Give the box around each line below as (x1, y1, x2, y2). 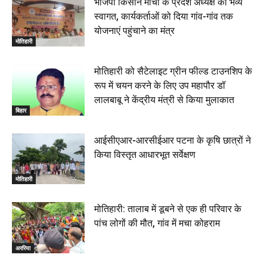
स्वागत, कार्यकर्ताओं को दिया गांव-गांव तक (94, 11, 234, 23)
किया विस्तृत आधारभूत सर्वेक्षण (94, 148, 196, 160)
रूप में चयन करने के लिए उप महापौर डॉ (94, 79, 226, 91)
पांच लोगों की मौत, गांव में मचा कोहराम (94, 218, 221, 229)
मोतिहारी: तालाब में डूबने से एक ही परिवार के (94, 203, 242, 215)
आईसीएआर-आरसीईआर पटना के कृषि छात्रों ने (94, 134, 252, 146)
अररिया (15, 243, 30, 252)
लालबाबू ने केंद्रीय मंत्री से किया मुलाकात (94, 94, 235, 105)
